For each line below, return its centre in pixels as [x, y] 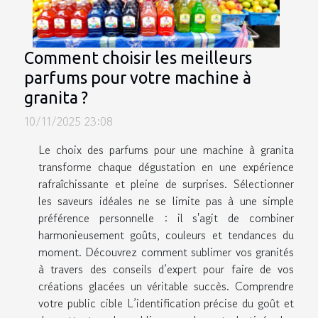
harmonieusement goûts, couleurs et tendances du [166, 235]
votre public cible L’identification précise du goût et [166, 303]
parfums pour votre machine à [138, 77]
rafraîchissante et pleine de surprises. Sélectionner [166, 183]
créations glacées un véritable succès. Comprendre [166, 286]
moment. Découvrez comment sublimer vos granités [166, 252]
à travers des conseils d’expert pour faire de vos [166, 269]
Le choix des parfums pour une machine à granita [166, 149]
